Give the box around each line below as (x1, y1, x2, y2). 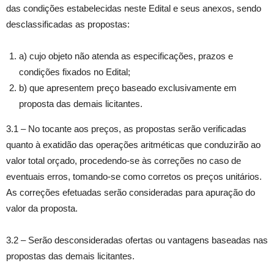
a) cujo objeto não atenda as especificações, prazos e (19, 51, 233, 62)
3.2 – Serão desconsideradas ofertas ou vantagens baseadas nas (6, 235, 268, 246)
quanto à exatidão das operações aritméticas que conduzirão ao (6, 139, 261, 150)
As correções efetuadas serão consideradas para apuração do (6, 187, 255, 198)
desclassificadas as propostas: (6, 19, 130, 30)
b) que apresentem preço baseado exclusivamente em (19, 83, 237, 94)
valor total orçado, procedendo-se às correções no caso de (6, 155, 241, 166)
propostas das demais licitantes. (6, 251, 135, 262)
